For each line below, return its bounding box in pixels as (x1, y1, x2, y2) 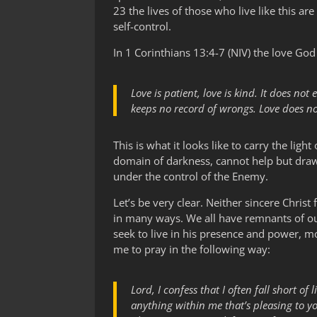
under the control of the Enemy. (113, 169, 269, 184)
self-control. (113, 19, 172, 34)
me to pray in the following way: (113, 242, 271, 257)
